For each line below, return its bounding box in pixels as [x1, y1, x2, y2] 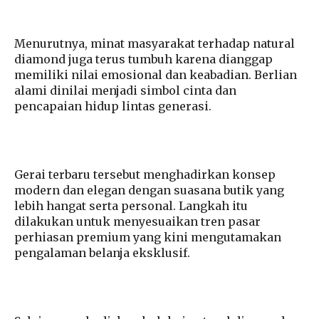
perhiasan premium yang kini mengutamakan [14, 230, 281, 245]
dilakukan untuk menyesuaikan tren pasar [14, 214, 261, 229]
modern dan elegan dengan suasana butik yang [14, 183, 284, 198]
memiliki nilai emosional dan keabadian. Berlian [14, 68, 297, 83]
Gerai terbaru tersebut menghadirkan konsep [14, 167, 276, 182]
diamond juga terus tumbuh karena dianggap [14, 52, 273, 67]
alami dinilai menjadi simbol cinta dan [14, 83, 236, 98]
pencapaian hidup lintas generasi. [14, 99, 211, 114]
